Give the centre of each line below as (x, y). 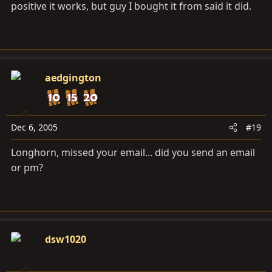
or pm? (27, 168)
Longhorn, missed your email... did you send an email (133, 153)
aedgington (73, 78)
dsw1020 (66, 240)
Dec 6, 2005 (34, 127)
